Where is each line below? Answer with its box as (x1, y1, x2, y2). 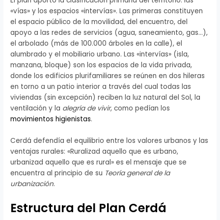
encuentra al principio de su (10, 168, 105, 178)
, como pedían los (110, 104, 170, 113)
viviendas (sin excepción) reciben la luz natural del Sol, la (10, 93, 201, 103)
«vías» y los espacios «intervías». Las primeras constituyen (10, 6, 203, 16)
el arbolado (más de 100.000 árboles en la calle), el (10, 39, 183, 49)
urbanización (10, 179, 54, 189)
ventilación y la (10, 104, 63, 113)
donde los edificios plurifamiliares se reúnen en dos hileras (10, 71, 205, 81)
